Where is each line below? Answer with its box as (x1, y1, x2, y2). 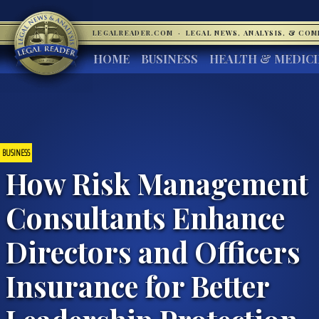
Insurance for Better (6, 266, 269, 305)
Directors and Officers (6, 231, 300, 271)
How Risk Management (6, 163, 308, 202)
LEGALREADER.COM (93, 28, 176, 37)
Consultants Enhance (6, 197, 285, 236)
